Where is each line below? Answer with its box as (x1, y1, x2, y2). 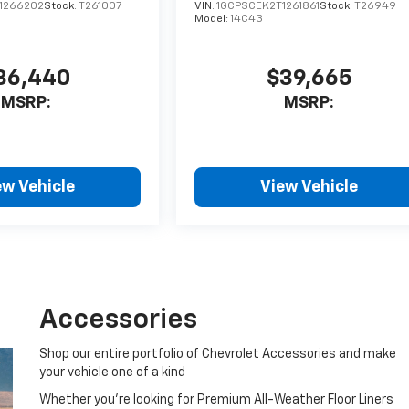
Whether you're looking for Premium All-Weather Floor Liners (39, 393, 394, 406)
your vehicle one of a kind (39, 365, 186, 379)
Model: (194, 14, 231, 26)
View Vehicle (260, 178, 359, 195)
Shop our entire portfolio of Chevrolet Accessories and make (39, 347, 397, 361)
